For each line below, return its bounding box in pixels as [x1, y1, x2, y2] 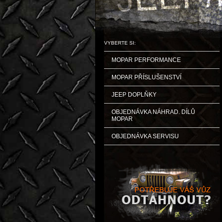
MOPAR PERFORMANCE [111, 56, 181, 63]
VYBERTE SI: [104, 40, 136, 46]
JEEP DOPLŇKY [111, 91, 157, 98]
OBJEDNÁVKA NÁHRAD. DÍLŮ [111, 109, 195, 115]
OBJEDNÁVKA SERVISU [111, 133, 179, 140]
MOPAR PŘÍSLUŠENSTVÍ [111, 74, 181, 81]
